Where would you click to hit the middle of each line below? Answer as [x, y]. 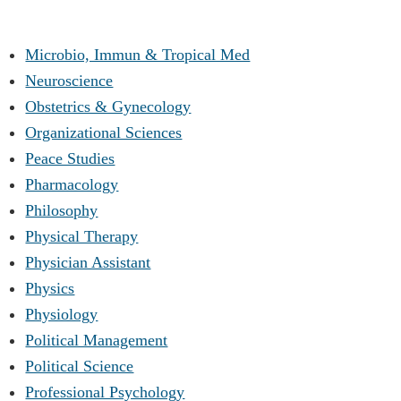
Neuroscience [69, 80]
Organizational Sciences [104, 132]
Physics [50, 288]
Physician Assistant [88, 262]
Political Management [97, 340]
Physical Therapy [82, 236]
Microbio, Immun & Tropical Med [138, 54]
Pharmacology [72, 184]
